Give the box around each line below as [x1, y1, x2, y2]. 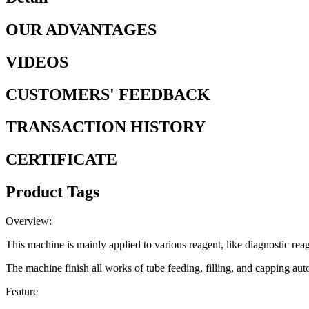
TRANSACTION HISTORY [6, 117, 206, 136]
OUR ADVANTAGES [6, 21, 157, 39]
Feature [6, 285, 38, 297]
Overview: [6, 215, 52, 227]
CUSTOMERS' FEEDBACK [6, 85, 210, 103]
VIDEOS [6, 52, 68, 71]
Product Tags [6, 182, 99, 201]
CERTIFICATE [6, 150, 117, 168]
